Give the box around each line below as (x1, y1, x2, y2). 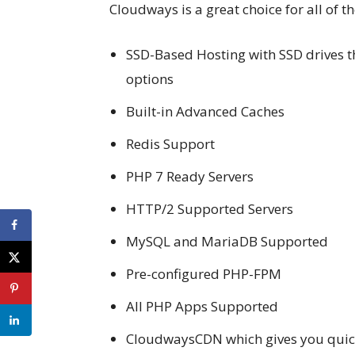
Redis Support (126, 134, 215, 153)
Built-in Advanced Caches (126, 101, 284, 120)
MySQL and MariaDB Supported (126, 231, 328, 250)
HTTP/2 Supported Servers (126, 199, 293, 218)
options (126, 69, 174, 88)
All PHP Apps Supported (126, 296, 278, 315)
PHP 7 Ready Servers (126, 166, 254, 185)
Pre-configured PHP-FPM (126, 264, 281, 283)
